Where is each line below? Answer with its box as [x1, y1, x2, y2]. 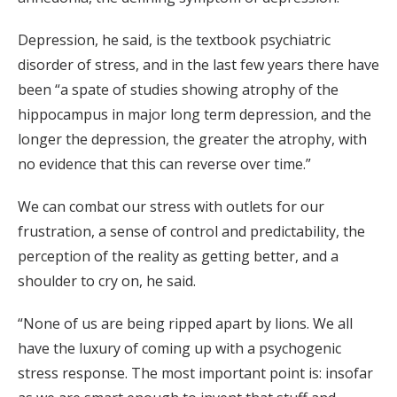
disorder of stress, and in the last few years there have [18, 54, 379, 74]
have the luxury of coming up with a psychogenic [18, 338, 341, 358]
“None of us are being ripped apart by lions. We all [18, 313, 353, 333]
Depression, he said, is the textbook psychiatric [18, 29, 331, 50]
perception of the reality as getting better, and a [18, 245, 339, 266]
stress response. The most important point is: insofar [18, 362, 373, 383]
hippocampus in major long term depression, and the [18, 104, 371, 124]
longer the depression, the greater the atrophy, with [18, 128, 367, 149]
